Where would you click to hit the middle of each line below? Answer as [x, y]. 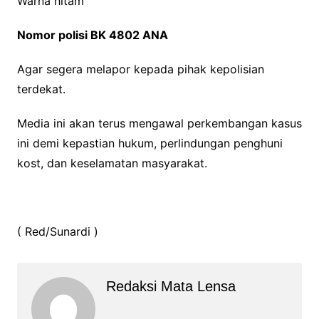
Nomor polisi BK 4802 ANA [92, 35]
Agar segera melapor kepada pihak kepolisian [140, 69]
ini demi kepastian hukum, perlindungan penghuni [150, 143]
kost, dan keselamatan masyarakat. [112, 163]
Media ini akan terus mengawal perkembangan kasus [159, 124]
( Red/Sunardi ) [57, 232]
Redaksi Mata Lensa [171, 287]
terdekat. [41, 89]
